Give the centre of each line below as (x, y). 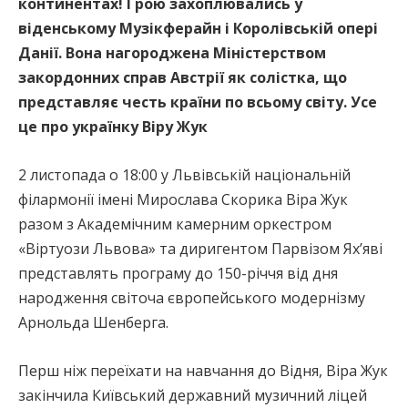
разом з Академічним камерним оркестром (175, 224)
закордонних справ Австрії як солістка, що (183, 77)
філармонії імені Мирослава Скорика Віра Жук (183, 199)
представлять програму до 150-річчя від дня (178, 273)
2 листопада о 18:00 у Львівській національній (184, 175)
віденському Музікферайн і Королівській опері (198, 28)
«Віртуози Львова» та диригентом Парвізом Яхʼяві (200, 249)
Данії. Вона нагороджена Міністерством (172, 53)
